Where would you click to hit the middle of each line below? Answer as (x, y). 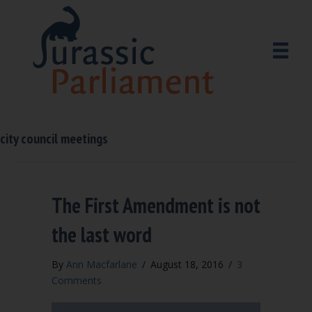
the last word (102, 234)
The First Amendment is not (156, 205)
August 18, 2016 (188, 264)
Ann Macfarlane (102, 264)
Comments (77, 280)
